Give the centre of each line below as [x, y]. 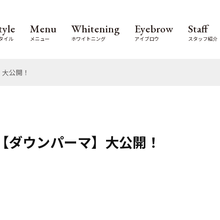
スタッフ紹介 [203, 38]
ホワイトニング [88, 38]
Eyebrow [154, 28]
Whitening [96, 28]
